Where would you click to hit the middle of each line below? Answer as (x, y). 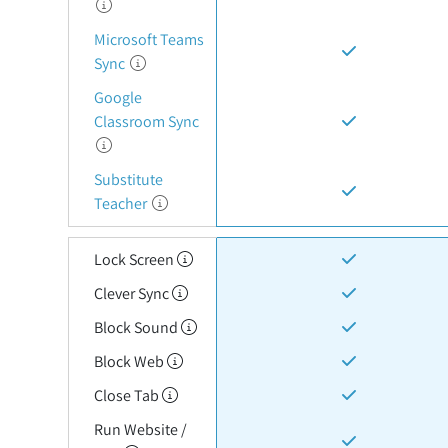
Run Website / (140, 429)
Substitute (128, 179)
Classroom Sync (146, 121)
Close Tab (127, 395)
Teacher (121, 203)
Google (117, 97)
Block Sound (137, 327)
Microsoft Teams (148, 39)
